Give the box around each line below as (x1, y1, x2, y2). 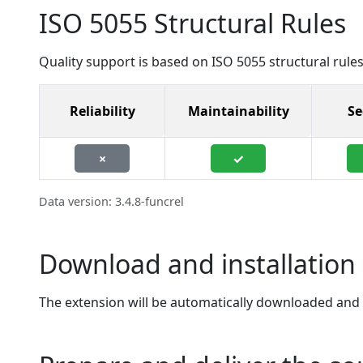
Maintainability (187, 102, 289, 120)
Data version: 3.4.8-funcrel (39, 194, 184, 209)
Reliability (69, 102, 135, 120)
